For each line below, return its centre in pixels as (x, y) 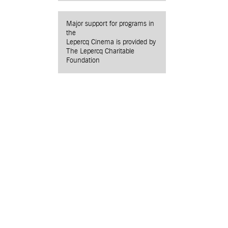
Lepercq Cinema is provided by (111, 42)
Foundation (83, 60)
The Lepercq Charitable (100, 51)
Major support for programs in (110, 24)
